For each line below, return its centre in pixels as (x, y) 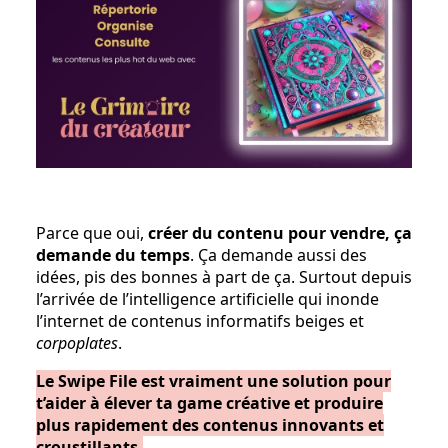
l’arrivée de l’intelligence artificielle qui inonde (207, 299)
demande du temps (113, 255)
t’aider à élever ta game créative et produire (209, 403)
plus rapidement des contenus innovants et (210, 425)
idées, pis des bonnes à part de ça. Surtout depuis (224, 277)
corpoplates (77, 343)
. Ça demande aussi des (278, 255)
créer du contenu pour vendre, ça (280, 233)
